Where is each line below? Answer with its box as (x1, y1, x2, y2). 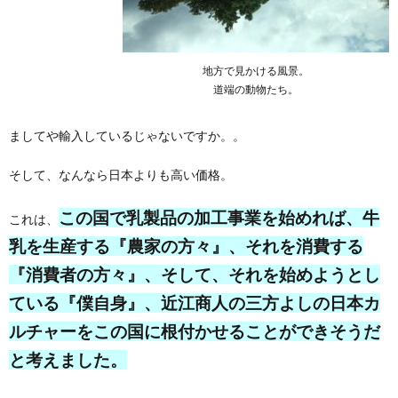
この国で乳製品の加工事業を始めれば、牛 (59, 208, 379, 227)
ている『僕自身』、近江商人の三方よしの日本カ (9, 293, 380, 313)
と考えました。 (9, 350, 127, 370)
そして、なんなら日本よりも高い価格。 (9, 167, 233, 182)
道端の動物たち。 (213, 83, 298, 96)
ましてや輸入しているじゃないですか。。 (9, 128, 245, 143)
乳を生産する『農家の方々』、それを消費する (9, 236, 363, 256)
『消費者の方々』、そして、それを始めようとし (9, 265, 380, 284)
